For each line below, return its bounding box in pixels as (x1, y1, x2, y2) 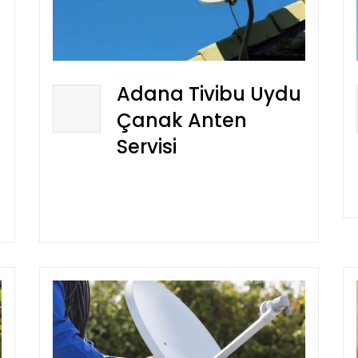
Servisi (117, 133, 177, 161)
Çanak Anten (117, 107, 247, 134)
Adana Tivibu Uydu (117, 81, 301, 108)
